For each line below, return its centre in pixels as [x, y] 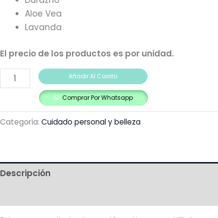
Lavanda [43, 27]
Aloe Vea [43, 14]
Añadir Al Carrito [93, 76]
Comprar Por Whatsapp [98, 97]
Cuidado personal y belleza [91, 122]
